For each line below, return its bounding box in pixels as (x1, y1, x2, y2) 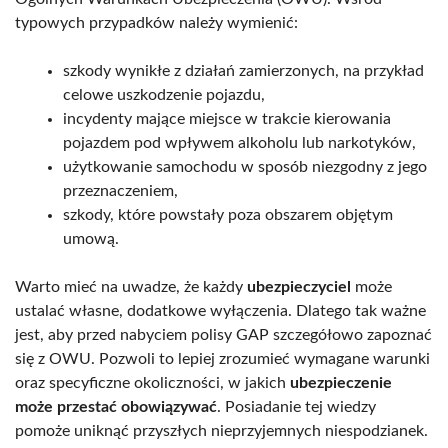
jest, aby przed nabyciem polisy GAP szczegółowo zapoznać (15, 326, 432, 343)
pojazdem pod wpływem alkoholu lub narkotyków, (63, 134, 416, 151)
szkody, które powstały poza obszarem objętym (63, 206, 393, 223)
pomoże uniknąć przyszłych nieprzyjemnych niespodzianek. (15, 422, 428, 439)
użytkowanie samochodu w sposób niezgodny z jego (63, 158, 427, 175)
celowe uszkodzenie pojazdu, (63, 86, 265, 103)
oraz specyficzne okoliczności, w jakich (15, 374, 290, 391)
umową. (63, 230, 119, 247)
